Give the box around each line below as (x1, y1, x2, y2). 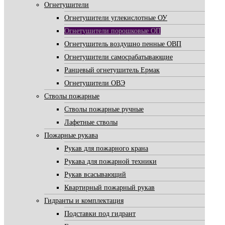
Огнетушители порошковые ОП (64, 27, 161, 35)
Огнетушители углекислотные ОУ (64, 14, 167, 22)
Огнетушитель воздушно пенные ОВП (64, 40, 181, 48)
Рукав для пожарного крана (64, 144, 148, 152)
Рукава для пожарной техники (64, 157, 157, 165)
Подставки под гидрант (64, 209, 136, 217)
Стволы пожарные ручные (64, 105, 144, 113)
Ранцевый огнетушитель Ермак (64, 66, 160, 74)
